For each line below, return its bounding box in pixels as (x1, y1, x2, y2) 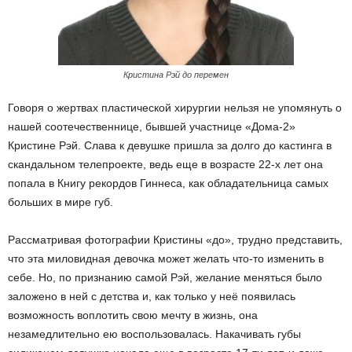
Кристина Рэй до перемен (123, 70, 229, 79)
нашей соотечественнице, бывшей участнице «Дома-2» (8, 120, 295, 133)
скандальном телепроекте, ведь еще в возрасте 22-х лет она (8, 158, 323, 170)
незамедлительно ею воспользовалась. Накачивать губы (8, 328, 301, 340)
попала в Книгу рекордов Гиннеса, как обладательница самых (8, 177, 328, 189)
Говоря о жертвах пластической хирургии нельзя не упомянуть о (8, 101, 342, 114)
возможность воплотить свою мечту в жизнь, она (8, 309, 258, 321)
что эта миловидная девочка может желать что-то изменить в (8, 252, 324, 265)
